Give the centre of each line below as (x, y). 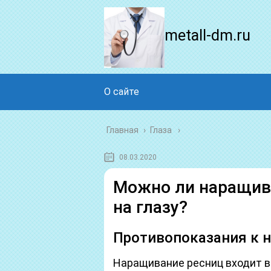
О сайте (122, 92)
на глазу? (150, 207)
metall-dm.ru (207, 35)
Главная (122, 130)
